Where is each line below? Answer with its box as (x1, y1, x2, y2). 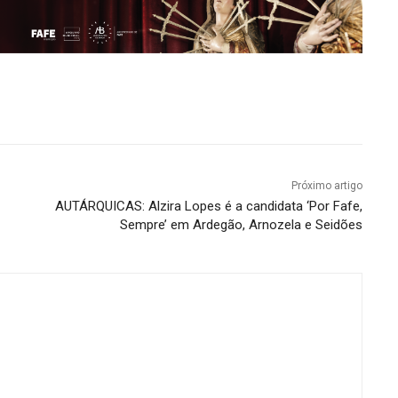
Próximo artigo (291, 179, 362, 193)
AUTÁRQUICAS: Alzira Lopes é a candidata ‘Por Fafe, (54, 198, 362, 215)
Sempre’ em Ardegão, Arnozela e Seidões (119, 217, 362, 234)
